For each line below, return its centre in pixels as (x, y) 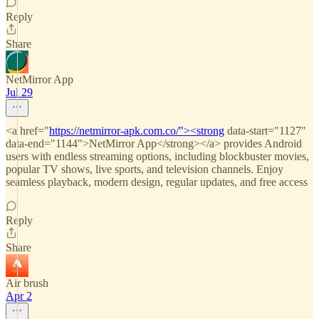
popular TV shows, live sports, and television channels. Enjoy (145, 169)
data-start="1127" (265, 131)
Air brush (27, 283)
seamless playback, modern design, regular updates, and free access (157, 182)
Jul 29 (19, 92)
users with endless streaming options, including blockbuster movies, (157, 156)
